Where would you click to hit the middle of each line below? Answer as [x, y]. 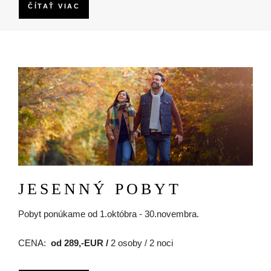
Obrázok [35, 74]
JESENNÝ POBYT [100, 189]
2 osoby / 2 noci [141, 243]
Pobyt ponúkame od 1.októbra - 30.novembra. [109, 214]
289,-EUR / [86, 243]
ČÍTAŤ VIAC [54, 6]
